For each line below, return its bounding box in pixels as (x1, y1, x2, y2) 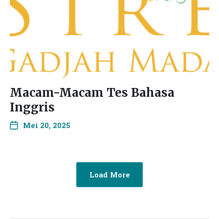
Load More (89, 169, 130, 179)
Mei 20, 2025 (23, 120, 70, 130)
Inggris (10, 100, 55, 115)
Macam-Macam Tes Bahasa (10, 85, 175, 100)
